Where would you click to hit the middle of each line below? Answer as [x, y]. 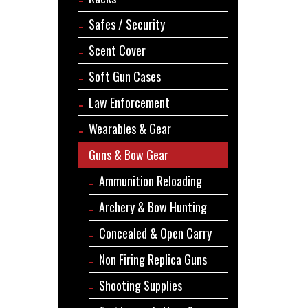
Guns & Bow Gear [128, 154]
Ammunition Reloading [150, 180]
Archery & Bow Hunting [153, 207]
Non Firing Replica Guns [153, 259]
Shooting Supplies [140, 285]
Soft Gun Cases [124, 76]
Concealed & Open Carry [155, 233]
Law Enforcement [129, 102]
